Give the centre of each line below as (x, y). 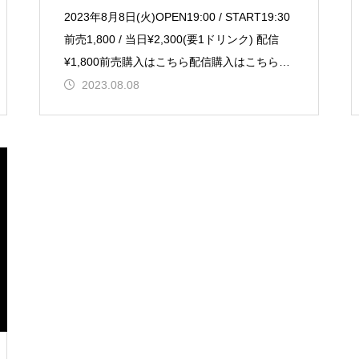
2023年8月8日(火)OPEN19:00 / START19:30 (177, 17)
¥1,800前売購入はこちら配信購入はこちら (171, 62)
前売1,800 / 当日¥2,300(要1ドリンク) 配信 (171, 39)
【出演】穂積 (97, 84)
